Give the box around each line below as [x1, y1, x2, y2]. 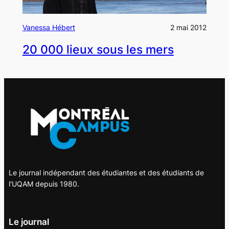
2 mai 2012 [170, 22, 207, 32]
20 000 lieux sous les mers [22, 42, 174, 57]
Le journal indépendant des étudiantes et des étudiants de [8, 168, 204, 177]
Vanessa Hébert [22, 22, 75, 32]
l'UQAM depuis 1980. [8, 179, 79, 189]
